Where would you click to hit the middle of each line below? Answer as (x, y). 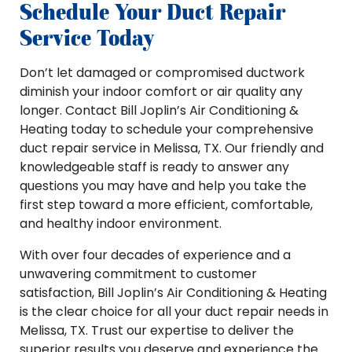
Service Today (87, 38)
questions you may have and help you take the (163, 186)
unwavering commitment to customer (138, 274)
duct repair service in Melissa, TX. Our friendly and (172, 148)
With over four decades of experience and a (155, 255)
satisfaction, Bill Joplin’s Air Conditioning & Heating (173, 293)
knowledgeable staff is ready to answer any (154, 167)
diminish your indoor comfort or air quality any (161, 92)
